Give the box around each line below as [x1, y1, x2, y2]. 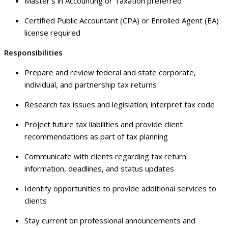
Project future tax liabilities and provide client [24, 119, 183, 130]
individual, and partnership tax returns [24, 79, 157, 90]
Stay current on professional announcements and [24, 215, 195, 226]
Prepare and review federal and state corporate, [24, 67, 196, 78]
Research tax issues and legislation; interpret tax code [24, 99, 215, 110]
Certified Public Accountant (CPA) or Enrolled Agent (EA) [24, 15, 219, 26]
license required [24, 27, 80, 38]
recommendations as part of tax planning [24, 131, 168, 142]
